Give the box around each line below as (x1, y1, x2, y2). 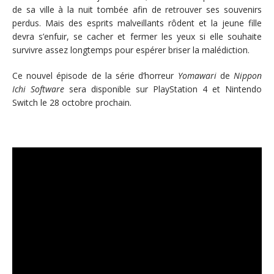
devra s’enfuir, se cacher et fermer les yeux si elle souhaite (12, 30, 262, 42)
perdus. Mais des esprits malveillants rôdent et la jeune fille (12, 17, 262, 29)
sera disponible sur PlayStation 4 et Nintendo (64, 83, 262, 95)
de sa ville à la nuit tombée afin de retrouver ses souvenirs (12, 3, 262, 15)
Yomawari (177, 69, 217, 81)
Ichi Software (12, 83, 64, 95)
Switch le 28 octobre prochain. (12, 96, 131, 108)
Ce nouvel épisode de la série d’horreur (12, 69, 178, 81)
